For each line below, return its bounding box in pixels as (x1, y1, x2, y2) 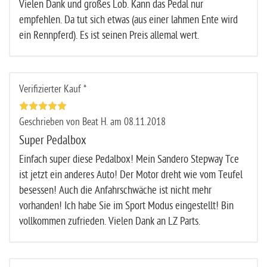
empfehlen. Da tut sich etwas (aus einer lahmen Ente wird (19, 13, 238, 26)
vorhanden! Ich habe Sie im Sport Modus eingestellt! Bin (19, 199, 234, 212)
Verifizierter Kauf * (19, 83, 86, 95)
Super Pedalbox (19, 133, 86, 147)
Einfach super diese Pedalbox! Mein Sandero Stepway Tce (19, 153, 239, 166)
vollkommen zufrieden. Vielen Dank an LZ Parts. (19, 215, 200, 228)
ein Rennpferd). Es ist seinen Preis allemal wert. (19, 29, 199, 42)
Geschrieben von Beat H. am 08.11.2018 (19, 116, 166, 128)
